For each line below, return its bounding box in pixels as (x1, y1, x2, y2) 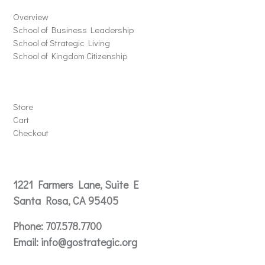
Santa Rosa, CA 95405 (13, 193, 119, 208)
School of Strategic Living (13, 37, 111, 49)
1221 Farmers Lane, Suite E (13, 177, 139, 192)
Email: (13, 235, 39, 249)
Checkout (13, 127, 49, 138)
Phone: (13, 219, 44, 233)
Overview (13, 11, 49, 22)
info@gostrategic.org (38, 235, 138, 249)
